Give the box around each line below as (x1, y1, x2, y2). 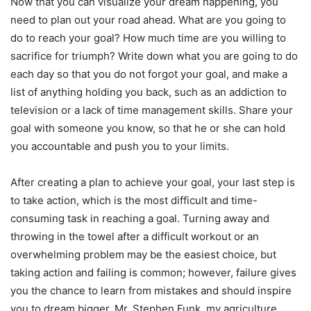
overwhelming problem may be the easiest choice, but (10, 247, 276, 261)
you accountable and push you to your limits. (10, 139, 229, 153)
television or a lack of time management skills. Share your (10, 103, 293, 117)
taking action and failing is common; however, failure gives (10, 265, 296, 279)
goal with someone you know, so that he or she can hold (10, 121, 285, 135)
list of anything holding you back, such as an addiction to (10, 85, 287, 99)
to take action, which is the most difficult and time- (10, 193, 258, 207)
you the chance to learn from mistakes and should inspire (10, 283, 292, 297)
